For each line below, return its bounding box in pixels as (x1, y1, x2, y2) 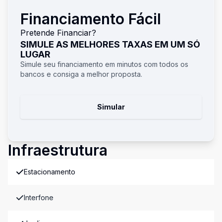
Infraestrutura (8, 141, 108, 159)
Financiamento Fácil (20, 10, 161, 28)
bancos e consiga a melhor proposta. (20, 70, 142, 78)
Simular (97, 103, 125, 111)
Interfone (24, 193, 54, 202)
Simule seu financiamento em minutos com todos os (20, 60, 188, 68)
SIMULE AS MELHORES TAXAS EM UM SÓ (20, 39, 200, 50)
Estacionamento (24, 167, 75, 176)
